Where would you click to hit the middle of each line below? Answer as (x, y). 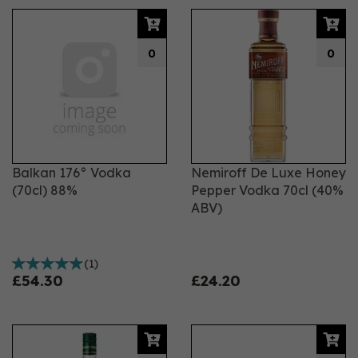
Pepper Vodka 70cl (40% (267, 190)
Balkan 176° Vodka (72, 173)
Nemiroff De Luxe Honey (268, 173)
